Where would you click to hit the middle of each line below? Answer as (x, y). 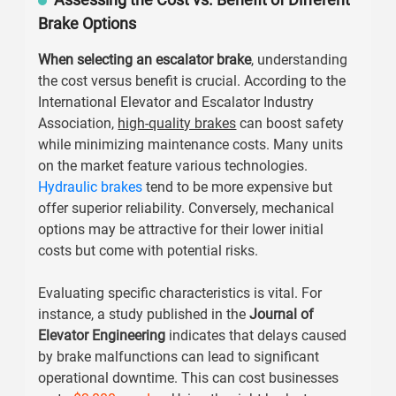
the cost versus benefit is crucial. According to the (192, 81)
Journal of (282, 314)
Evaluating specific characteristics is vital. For (180, 293)
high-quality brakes (177, 123)
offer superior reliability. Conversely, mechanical (187, 208)
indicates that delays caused (256, 335)
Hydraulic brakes (91, 187)
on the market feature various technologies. (173, 166)
